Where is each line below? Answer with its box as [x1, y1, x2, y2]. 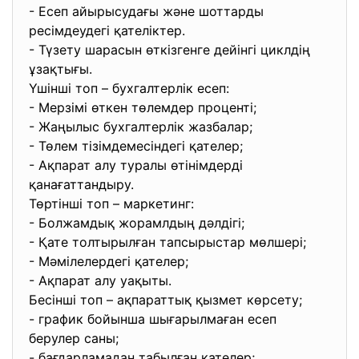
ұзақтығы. [29, 61, 96, 77]
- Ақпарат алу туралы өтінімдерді [29, 157, 243, 173]
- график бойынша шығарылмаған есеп [29, 311, 276, 327]
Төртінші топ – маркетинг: [29, 196, 198, 212]
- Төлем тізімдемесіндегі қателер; [29, 138, 247, 154]
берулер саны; [29, 330, 123, 346]
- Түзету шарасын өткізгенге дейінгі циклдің [29, 42, 310, 58]
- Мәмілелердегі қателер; [29, 253, 192, 269]
